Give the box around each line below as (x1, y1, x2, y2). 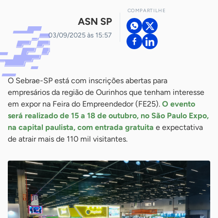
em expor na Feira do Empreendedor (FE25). (8, 99, 162, 109)
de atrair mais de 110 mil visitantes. (8, 134, 127, 144)
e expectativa (154, 123, 203, 132)
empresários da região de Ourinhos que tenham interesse (8, 88, 204, 97)
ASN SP (77, 15, 112, 27)
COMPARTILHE (127, 7, 166, 14)
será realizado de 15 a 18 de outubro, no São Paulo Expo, (8, 111, 209, 120)
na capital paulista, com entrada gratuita (8, 123, 154, 132)
